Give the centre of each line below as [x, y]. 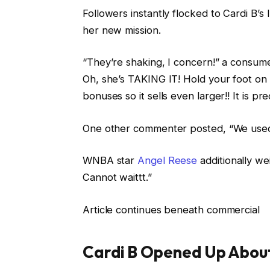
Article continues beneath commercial [171, 209]
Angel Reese [168, 161]
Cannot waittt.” [117, 177]
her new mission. [121, 30]
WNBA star [110, 161]
